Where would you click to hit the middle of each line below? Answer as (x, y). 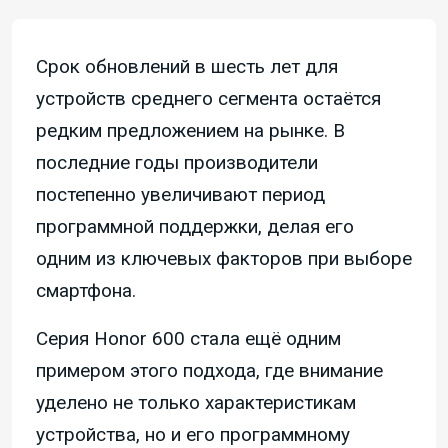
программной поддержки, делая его (195, 227)
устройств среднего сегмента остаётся (208, 99)
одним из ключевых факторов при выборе (224, 259)
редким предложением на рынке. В (190, 131)
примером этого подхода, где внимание (209, 371)
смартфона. (86, 291)
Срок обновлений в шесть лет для (187, 67)
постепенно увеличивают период (180, 195)
